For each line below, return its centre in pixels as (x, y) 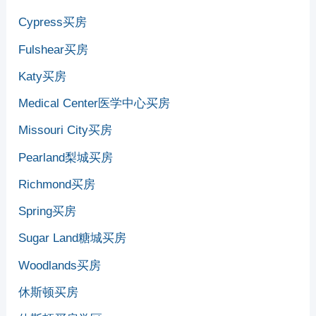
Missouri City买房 (66, 130)
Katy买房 (43, 76)
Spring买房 (48, 211)
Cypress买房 (53, 23)
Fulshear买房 (54, 49)
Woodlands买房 (60, 265)
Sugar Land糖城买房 (73, 238)
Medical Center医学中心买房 (95, 103)
